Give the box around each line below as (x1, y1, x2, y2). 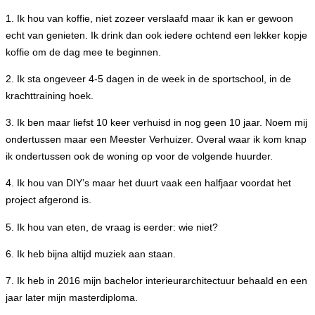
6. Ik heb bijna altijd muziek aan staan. (6, 247, 179, 259)
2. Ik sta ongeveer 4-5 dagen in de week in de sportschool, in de (6, 72, 291, 84)
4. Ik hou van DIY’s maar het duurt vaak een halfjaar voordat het (6, 177, 291, 189)
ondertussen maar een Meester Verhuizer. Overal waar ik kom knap (6, 134, 307, 146)
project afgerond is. (6, 194, 94, 206)
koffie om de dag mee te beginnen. (6, 46, 164, 58)
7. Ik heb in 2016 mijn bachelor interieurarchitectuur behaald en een (6, 275, 307, 287)
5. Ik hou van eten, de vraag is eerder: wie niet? (6, 221, 221, 233)
